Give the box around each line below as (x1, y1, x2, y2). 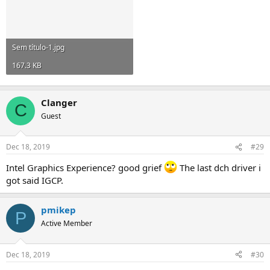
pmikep (41, 204, 76, 216)
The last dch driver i (177, 162, 261, 174)
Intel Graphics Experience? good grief (6, 162, 164, 174)
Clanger (41, 96, 77, 108)
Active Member (41, 218, 92, 228)
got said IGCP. (6, 174, 63, 186)
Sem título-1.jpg (12, 42, 64, 52)
